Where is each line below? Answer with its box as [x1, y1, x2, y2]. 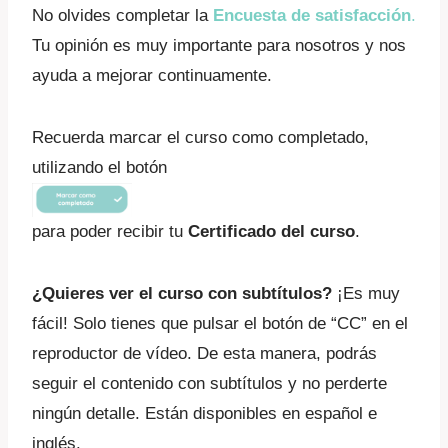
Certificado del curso [188, 222, 355, 242]
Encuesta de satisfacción [213, 6, 411, 25]
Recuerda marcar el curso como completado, [32, 128, 369, 147]
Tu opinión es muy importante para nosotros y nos [32, 36, 406, 55]
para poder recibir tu [32, 222, 188, 242]
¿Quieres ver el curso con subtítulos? [32, 284, 332, 304]
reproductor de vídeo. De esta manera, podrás [32, 344, 377, 364]
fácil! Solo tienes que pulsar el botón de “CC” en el [32, 314, 408, 334]
